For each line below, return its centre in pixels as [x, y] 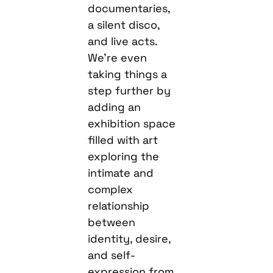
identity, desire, [129, 238]
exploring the [124, 156]
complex [111, 189]
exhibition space [132, 123]
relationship [119, 205]
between [112, 222]
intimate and [121, 172]
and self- [112, 255]
